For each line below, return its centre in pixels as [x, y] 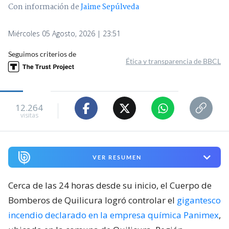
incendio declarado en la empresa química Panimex [113, 215]
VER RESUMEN [117, 157]
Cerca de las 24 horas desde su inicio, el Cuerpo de [110, 186]
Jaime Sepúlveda [110, 7]
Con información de [44, 7]
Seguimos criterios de [42, 54]
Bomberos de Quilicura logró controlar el [93, 200]
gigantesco [199, 200]
